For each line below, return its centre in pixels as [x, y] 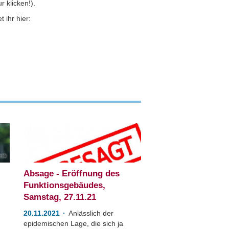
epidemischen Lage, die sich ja [74, 223]
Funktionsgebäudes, [65, 185]
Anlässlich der [91, 213]
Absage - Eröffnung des [72, 174]
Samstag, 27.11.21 [60, 197]
